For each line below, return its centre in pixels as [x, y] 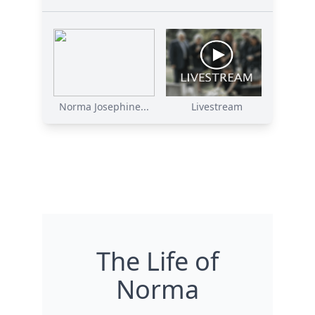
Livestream [217, 106]
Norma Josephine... [104, 106]
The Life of [157, 261]
